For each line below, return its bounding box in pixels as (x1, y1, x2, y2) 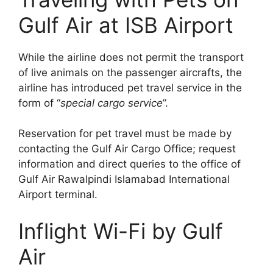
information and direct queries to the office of (18, 158, 241, 171)
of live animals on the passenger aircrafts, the (18, 66, 242, 79)
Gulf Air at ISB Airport (18, 12, 233, 38)
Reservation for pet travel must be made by (18, 127, 232, 140)
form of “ (18, 96, 60, 109)
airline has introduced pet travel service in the (18, 81, 242, 94)
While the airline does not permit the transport (18, 51, 244, 63)
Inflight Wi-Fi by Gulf (18, 218, 223, 244)
